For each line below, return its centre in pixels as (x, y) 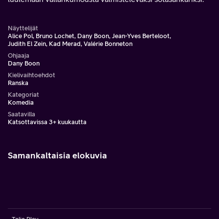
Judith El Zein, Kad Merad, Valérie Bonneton (70, 44)
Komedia (21, 102)
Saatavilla (22, 114)
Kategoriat (23, 95)
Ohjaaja (19, 55)
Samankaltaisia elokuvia (57, 155)
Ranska (18, 83)
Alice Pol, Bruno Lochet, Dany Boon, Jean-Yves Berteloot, (89, 36)
